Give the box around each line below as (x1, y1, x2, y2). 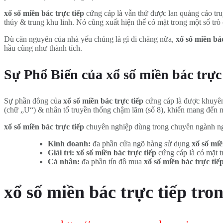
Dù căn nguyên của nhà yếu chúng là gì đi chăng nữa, (4, 34, 176, 43)
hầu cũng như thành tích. (4, 43, 82, 52)
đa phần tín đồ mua (80, 157, 144, 166)
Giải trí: (48, 148, 74, 157)
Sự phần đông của (4, 96, 63, 105)
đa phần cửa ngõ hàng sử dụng (91, 139, 192, 148)
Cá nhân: (48, 157, 80, 166)
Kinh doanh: (48, 139, 91, 148)
